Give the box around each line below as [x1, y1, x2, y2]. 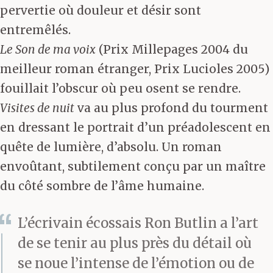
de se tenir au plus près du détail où [18, 234, 252, 252]
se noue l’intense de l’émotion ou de [18, 254, 254, 272]
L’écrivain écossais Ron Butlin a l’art [18, 214, 258, 232]
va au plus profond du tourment [74, 101, 268, 116]
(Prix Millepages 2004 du [96, 42, 248, 57]
